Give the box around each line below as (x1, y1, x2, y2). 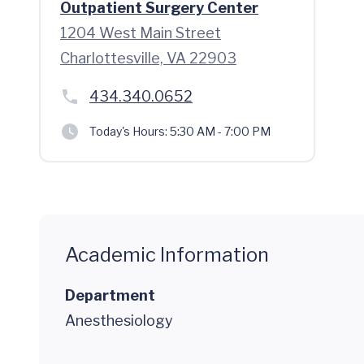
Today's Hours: (89, 124, 167, 138)
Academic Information (65, 243, 269, 266)
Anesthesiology (65, 312, 173, 329)
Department (65, 287, 155, 304)
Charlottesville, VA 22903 (60, 50, 236, 67)
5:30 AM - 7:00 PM (167, 124, 271, 138)
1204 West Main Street (60, 24, 221, 41)
